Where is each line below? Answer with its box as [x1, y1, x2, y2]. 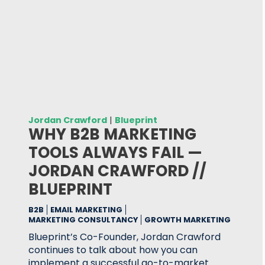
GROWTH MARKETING [144, 215, 231, 225]
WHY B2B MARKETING [28, 124, 196, 145]
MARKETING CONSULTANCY [28, 215, 138, 225]
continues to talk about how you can [28, 243, 198, 257]
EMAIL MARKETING [50, 205, 122, 215]
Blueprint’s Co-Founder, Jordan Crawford [28, 230, 221, 244]
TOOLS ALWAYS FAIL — [28, 142, 202, 163]
